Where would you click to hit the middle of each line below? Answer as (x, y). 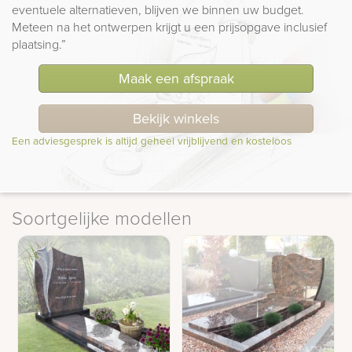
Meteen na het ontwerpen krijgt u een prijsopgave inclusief (169, 26)
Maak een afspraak (176, 78)
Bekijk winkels (176, 118)
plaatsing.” (39, 44)
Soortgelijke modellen (102, 217)
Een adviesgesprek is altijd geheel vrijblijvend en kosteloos (152, 140)
